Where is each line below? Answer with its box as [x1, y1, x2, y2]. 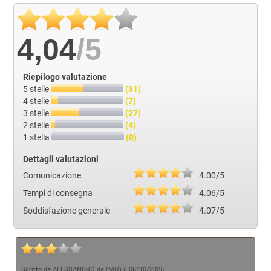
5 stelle [23, 83, 51, 94]
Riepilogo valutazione [23, 71, 108, 82]
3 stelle [23, 108, 51, 118]
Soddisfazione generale [23, 205, 111, 215]
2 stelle [23, 120, 51, 130]
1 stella [23, 132, 52, 142]
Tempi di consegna [23, 188, 93, 198]
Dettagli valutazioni [23, 154, 99, 164]
